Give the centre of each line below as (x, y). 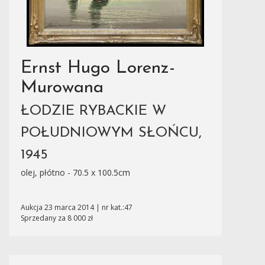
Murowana (62, 88)
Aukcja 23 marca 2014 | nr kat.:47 (77, 207)
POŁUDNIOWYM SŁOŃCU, (111, 133)
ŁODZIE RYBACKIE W (93, 111)
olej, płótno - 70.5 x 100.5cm (75, 172)
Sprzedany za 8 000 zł (57, 218)
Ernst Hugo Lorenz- (98, 68)
